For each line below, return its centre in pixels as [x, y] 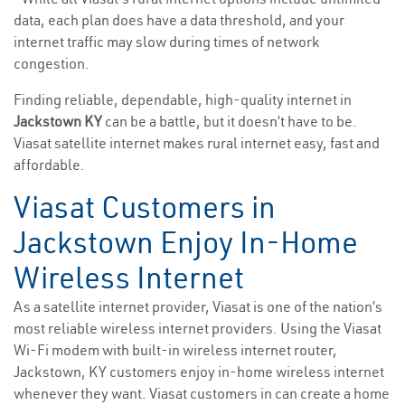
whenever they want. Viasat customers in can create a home [202, 394]
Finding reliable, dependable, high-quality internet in [183, 100]
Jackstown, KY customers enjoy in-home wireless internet [199, 372]
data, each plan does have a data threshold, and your [179, 20]
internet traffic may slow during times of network [166, 42]
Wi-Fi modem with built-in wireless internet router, [175, 350]
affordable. [49, 165]
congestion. [52, 64]
